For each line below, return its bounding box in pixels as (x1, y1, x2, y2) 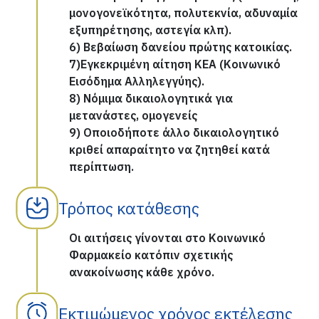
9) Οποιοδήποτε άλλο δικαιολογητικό (69, 125, 280, 140)
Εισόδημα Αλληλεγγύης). (69, 74, 205, 88)
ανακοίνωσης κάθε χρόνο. (69, 265, 215, 279)
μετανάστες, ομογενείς (69, 108, 198, 122)
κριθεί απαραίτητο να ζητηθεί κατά (69, 142, 271, 157)
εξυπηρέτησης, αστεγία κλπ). (69, 23, 232, 37)
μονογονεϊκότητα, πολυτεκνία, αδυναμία (69, 6, 298, 20)
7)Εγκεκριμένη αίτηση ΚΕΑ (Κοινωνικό (69, 57, 281, 71)
